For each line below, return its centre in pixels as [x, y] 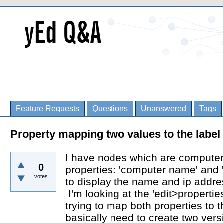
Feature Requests [48, 108]
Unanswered [164, 108]
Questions [110, 108]
